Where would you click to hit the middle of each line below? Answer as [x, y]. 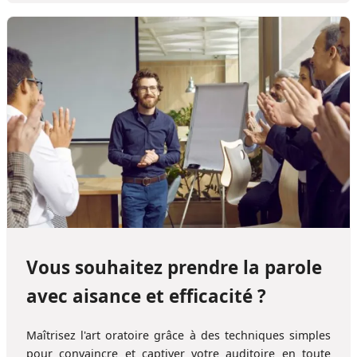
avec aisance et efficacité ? [146, 296]
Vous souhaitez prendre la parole [174, 268]
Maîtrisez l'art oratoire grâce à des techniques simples [178, 335]
